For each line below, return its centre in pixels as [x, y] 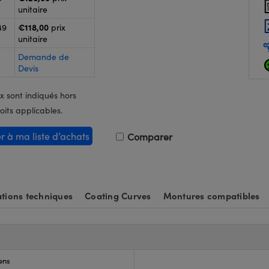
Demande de [44, 57]
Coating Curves [118, 195]
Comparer [149, 137]
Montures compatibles [211, 195]
